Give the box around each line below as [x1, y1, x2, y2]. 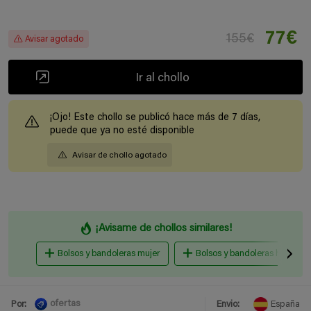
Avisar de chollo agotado [72, 151, 167, 160]
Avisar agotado [25, 35, 83, 44]
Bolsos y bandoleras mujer [57, 249, 160, 258]
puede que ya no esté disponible [50, 126, 194, 136]
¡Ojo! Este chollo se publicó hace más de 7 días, [50, 112, 260, 123]
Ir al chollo [135, 72, 190, 85]
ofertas [50, 299, 81, 310]
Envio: [217, 299, 239, 309]
